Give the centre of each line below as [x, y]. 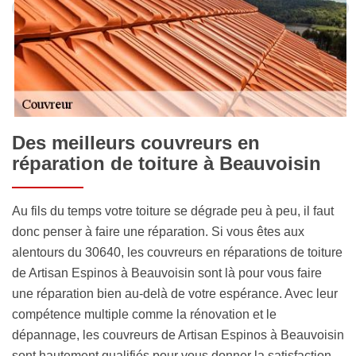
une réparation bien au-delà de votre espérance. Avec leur [175, 293]
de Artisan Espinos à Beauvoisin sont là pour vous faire [167, 273]
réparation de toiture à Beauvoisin [166, 163]
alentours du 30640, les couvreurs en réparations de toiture [177, 252]
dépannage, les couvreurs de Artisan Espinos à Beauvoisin [178, 335]
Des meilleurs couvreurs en [136, 142]
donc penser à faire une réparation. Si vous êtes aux [158, 231]
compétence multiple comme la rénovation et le [144, 314]
